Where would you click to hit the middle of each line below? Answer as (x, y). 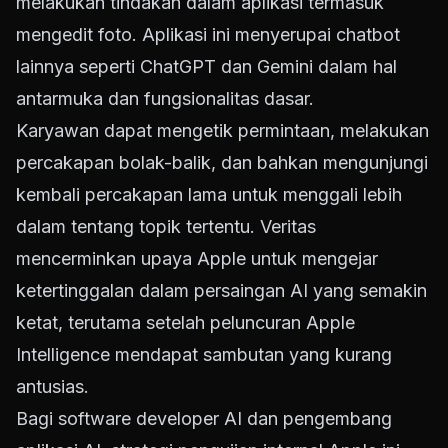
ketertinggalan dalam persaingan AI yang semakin (221, 291)
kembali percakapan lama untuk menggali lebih (209, 195)
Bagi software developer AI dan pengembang (204, 419)
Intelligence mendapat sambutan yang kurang (204, 355)
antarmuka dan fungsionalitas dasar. (165, 99)
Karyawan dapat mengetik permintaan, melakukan (222, 131)
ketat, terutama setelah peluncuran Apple (185, 323)
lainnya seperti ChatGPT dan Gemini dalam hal (206, 67)
